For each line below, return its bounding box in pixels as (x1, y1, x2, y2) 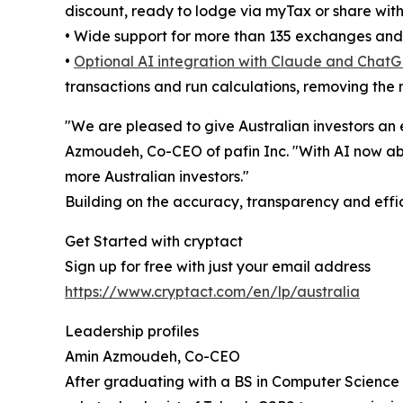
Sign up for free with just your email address (65, 257, 371, 276)
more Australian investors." (65, 167, 249, 186)
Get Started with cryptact (65, 232, 243, 251)
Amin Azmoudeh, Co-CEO (65, 347, 240, 366)
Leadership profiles (65, 322, 199, 341)
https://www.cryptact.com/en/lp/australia (65, 282, 360, 301)
